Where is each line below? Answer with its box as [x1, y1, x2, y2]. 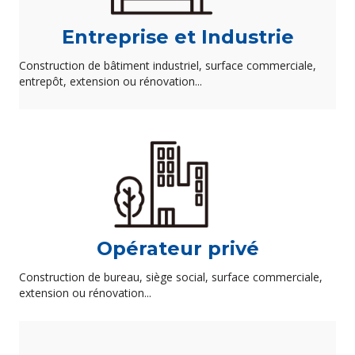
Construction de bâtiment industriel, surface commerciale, [19, 57, 316, 73]
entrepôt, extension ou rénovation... [19, 73, 202, 89]
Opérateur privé [96, 237, 259, 261]
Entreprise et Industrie [61, 25, 294, 48]
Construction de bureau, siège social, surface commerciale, [19, 269, 323, 285]
